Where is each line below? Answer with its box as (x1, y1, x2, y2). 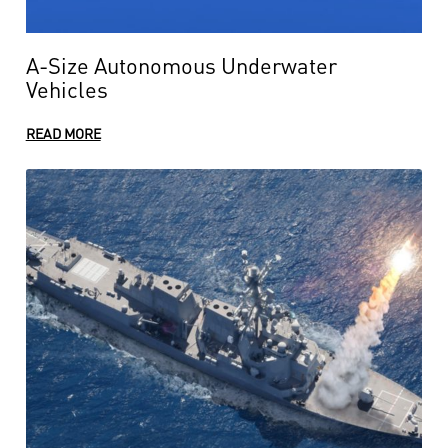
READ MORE (25, 123, 101, 143)
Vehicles (25, 73, 108, 104)
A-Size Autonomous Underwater (25, 49, 337, 80)
